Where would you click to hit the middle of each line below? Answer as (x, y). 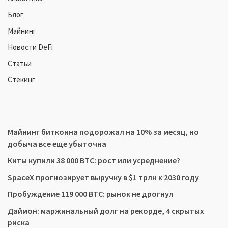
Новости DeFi (30, 47)
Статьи (20, 63)
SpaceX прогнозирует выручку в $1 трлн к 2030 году (103, 177)
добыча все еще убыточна (57, 144)
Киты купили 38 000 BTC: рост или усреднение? (94, 160)
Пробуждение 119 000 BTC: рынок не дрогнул (91, 194)
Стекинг (21, 80)
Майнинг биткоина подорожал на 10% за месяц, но (103, 132)
